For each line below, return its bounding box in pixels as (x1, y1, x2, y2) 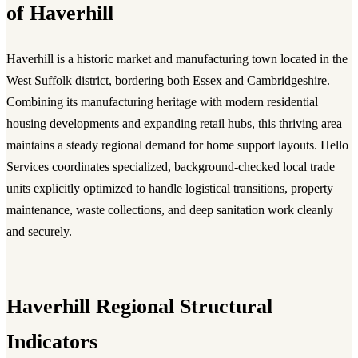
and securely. (6, 224, 72, 238)
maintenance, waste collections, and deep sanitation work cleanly (6, 202, 333, 217)
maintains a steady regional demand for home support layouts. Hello (6, 137, 348, 152)
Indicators (6, 328, 97, 353)
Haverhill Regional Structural (6, 293, 272, 318)
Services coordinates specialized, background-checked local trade (6, 159, 335, 173)
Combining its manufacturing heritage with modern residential (6, 94, 318, 109)
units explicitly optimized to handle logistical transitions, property (6, 181, 333, 195)
